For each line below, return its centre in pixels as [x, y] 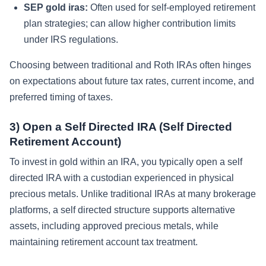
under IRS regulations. [71, 39]
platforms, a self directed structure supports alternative [122, 210]
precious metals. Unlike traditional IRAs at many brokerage [133, 194]
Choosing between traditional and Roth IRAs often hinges [130, 65]
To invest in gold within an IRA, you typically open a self [126, 161]
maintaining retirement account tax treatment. [104, 242]
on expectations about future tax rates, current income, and [132, 81]
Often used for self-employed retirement [172, 7]
